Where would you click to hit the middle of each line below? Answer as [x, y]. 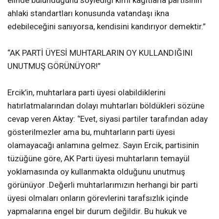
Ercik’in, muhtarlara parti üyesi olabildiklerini [87, 92]
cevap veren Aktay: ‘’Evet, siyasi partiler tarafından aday [108, 119]
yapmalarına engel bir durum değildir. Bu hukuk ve [97, 211]
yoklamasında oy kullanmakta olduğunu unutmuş [96, 171]
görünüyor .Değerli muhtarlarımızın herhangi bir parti [103, 185]
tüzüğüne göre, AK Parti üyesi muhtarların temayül [99, 158]
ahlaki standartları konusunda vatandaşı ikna [88, 13]
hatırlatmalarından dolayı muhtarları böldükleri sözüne [106, 105]
